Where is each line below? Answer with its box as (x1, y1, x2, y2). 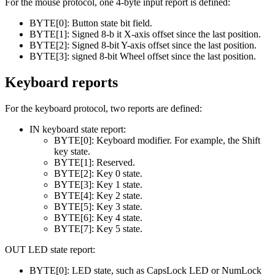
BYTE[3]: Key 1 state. (54, 179, 142, 190)
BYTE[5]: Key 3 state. (54, 201, 142, 212)
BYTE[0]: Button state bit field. (29, 17, 152, 28)
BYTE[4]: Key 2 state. (54, 190, 142, 201)
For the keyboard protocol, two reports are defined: (5, 103, 202, 114)
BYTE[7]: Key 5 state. (54, 223, 142, 234)
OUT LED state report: (5, 244, 95, 255)
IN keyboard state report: (29, 123, 126, 134)
